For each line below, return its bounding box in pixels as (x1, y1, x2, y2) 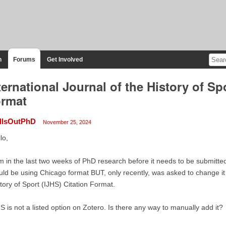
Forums (13, 55, 35, 63)
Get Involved (46, 55, 83, 63)
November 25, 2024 (42, 119, 91, 125)
